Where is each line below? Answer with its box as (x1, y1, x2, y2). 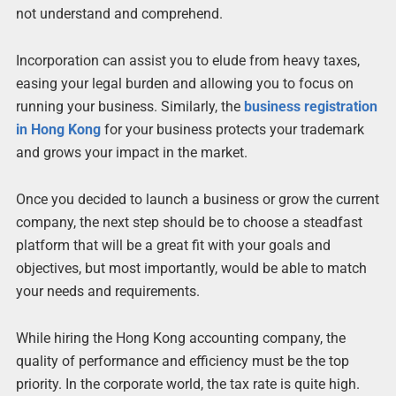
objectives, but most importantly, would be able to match (15, 259, 367, 277)
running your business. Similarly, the (15, 97, 244, 115)
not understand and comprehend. (15, 4, 223, 22)
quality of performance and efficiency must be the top (15, 353, 349, 370)
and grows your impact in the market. (15, 143, 247, 161)
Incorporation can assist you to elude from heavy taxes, (15, 51, 360, 69)
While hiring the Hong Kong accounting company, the (15, 330, 346, 347)
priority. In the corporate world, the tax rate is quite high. (15, 376, 360, 393)
